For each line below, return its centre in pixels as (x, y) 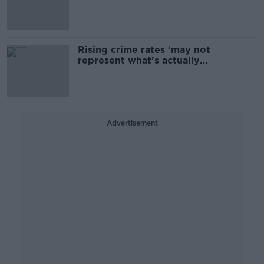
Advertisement (132, 123)
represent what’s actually (139, 60)
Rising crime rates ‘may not (144, 50)
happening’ (106, 71)
